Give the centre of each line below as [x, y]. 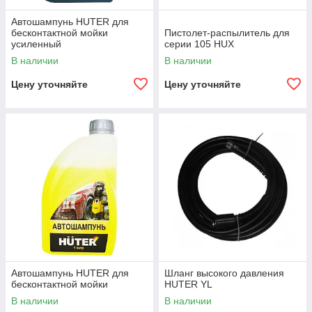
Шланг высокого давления [224, 273]
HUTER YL [188, 284]
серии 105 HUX [199, 44]
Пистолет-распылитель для [227, 33]
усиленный [36, 44]
